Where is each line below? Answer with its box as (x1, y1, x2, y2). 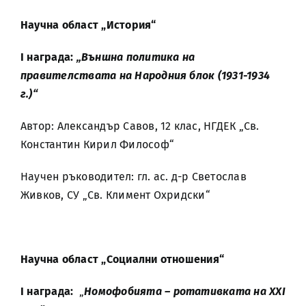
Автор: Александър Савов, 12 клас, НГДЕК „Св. (20, 120, 260, 133)
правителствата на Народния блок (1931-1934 (20, 69, 270, 82)
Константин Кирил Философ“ (20, 138, 175, 151)
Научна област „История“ (20, 18, 156, 31)
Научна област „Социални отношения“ (20, 253, 225, 266)
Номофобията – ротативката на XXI (84, 285, 286, 298)
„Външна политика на (76, 51, 195, 64)
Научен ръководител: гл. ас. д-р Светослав (20, 170, 247, 183)
